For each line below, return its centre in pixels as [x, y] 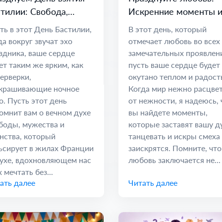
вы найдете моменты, [168, 112]
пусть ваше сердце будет [174, 64]
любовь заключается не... [174, 160]
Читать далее [153, 182]
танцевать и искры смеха [174, 136]
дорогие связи [158, 25]
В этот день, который [167, 29]
